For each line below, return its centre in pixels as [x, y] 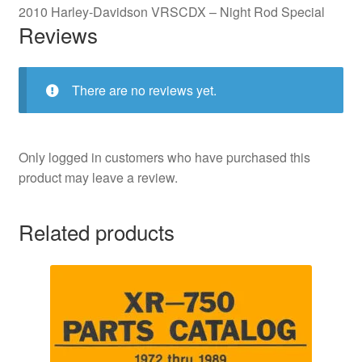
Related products [96, 231]
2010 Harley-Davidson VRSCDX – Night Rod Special [171, 11]
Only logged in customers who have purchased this [164, 158]
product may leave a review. [98, 178]
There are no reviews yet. [144, 90]
